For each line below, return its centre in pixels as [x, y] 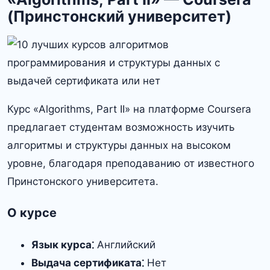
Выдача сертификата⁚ [88, 262]
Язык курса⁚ [63, 244]
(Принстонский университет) [119, 16]
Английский [125, 244]
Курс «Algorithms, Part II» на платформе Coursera [129, 109]
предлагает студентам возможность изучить [121, 127]
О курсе [32, 212]
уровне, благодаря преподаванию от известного [131, 163]
